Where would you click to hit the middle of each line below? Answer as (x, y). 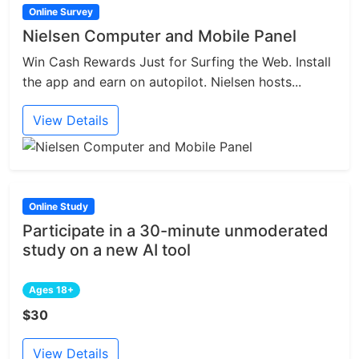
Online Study (58, 206)
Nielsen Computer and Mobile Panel (159, 36)
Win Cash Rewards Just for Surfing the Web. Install (177, 62)
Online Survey (61, 12)
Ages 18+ (51, 289)
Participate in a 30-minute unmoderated (175, 230)
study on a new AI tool (107, 250)
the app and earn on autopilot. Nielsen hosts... (162, 82)
